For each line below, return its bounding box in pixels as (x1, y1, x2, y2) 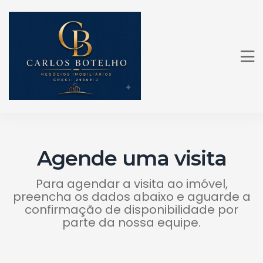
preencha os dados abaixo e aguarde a (12, 188, 251, 205)
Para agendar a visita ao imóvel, (35, 176, 228, 192)
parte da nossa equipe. (62, 214, 201, 231)
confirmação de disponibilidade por (25, 201, 238, 218)
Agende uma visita (36, 146, 227, 171)
